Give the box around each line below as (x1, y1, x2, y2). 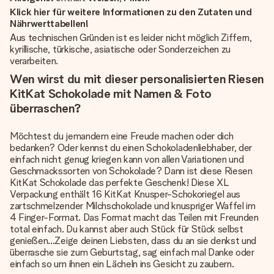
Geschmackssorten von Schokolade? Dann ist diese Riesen (10, 165, 253, 177)
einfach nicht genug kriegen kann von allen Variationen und (10, 154, 244, 165)
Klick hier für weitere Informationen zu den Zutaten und (10, 6, 252, 18)
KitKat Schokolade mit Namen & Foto (10, 86, 212, 101)
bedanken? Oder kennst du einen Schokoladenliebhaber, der (10, 142, 253, 154)
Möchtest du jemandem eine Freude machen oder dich (10, 130, 234, 142)
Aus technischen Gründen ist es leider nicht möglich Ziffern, (10, 32, 252, 43)
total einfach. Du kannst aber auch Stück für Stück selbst (10, 223, 243, 235)
